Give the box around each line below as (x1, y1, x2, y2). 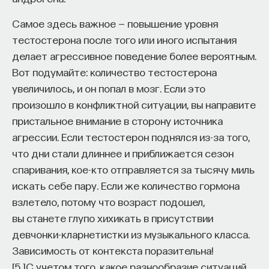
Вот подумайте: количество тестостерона (12, 65, 217, 78)
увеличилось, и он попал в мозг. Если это (12, 81, 205, 94)
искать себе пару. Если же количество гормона (12, 178, 240, 192)
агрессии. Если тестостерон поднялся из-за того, (12, 130, 250, 143)
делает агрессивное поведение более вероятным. (12, 49, 256, 62)
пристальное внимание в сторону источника (12, 113, 223, 127)
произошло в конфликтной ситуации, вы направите (12, 97, 256, 110)
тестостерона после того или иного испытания (12, 32, 237, 46)
